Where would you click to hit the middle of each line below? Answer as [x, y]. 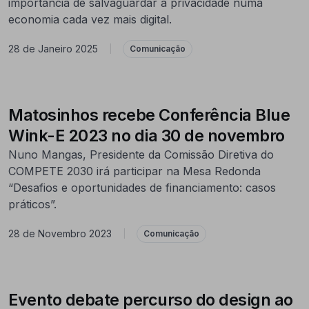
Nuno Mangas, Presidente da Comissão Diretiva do [141, 154]
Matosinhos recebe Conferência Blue [149, 114]
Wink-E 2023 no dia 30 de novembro [147, 135]
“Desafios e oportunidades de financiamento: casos [142, 187]
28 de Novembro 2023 [60, 234]
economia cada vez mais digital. [90, 19]
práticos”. [32, 204]
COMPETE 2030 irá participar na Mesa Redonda [134, 171]
